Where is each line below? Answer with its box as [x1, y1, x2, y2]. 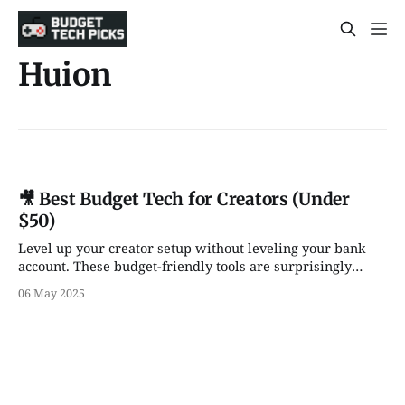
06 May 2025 [18, 286, 85, 302]
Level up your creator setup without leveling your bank [18, 239, 365, 258]
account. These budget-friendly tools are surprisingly [18, 257, 352, 276]
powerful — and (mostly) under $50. [18, 275, 246, 294]
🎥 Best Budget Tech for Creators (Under [18, 188, 350, 211]
